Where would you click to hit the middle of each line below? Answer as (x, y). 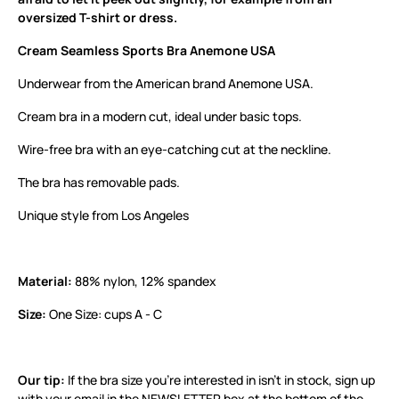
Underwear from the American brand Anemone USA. (166, 83)
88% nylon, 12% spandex (144, 281)
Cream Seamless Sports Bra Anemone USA (147, 50)
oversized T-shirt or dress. (98, 17)
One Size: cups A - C (104, 313)
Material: (45, 281)
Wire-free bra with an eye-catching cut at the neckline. (175, 149)
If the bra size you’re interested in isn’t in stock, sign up (220, 379)
